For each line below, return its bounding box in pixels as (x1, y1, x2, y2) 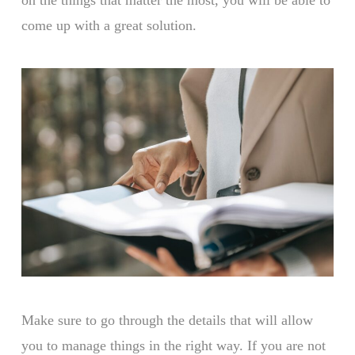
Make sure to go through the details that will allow (21, 311, 313, 328)
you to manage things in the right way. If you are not (21, 337, 326, 353)
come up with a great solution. (21, 17, 197, 33)
